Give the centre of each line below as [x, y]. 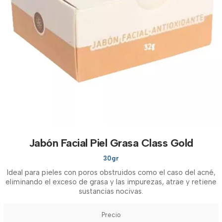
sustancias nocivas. [111, 191]
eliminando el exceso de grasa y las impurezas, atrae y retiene [111, 182]
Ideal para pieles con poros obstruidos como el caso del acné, [111, 172]
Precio [111, 215]
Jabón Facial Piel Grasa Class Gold [111, 143]
